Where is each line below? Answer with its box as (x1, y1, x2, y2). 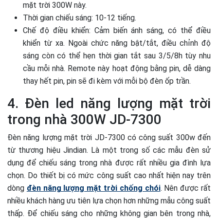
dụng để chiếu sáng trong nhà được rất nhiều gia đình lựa (7, 158, 211, 168)
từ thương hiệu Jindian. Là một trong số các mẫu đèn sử (7, 145, 211, 155)
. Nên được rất (160, 183, 211, 193)
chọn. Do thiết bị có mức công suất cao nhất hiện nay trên (7, 171, 211, 181)
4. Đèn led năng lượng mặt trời (7, 95, 211, 112)
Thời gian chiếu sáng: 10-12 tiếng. (23, 13, 136, 23)
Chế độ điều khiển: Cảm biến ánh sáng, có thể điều (23, 26, 211, 36)
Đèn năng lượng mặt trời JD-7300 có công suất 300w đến (7, 133, 211, 143)
